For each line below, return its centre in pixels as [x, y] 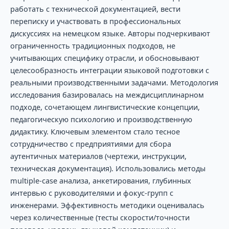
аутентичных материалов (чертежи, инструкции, [98, 156]
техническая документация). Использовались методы [108, 168]
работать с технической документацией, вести [95, 8]
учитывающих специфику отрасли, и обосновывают [105, 58]
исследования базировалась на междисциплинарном [107, 94]
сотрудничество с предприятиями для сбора [90, 143]
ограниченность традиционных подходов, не [93, 45]
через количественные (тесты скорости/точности [100, 217]
